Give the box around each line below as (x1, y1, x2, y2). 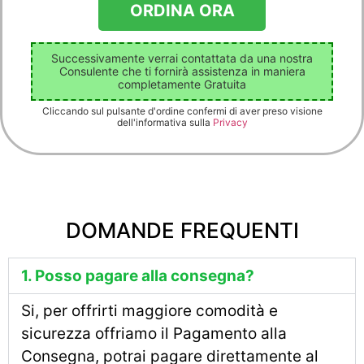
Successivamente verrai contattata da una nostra (51, 51, 313, 66)
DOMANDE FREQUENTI (65, 217, 299, 243)
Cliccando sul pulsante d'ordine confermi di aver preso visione (41, 105, 323, 118)
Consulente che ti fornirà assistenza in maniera (58, 64, 305, 79)
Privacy (212, 116, 248, 129)
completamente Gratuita (118, 77, 246, 92)
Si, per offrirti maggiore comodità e (21, 301, 278, 320)
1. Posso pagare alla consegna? (21, 266, 254, 285)
